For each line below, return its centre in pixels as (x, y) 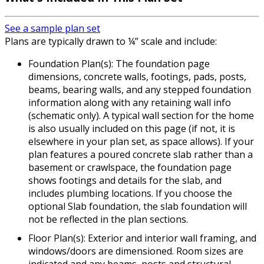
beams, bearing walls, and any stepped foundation (140, 90)
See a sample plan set (52, 28)
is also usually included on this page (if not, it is (132, 128)
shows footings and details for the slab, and (125, 180)
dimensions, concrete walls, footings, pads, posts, (137, 77)
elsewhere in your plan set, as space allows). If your (141, 141)
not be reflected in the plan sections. (108, 219)
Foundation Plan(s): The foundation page (119, 64)
